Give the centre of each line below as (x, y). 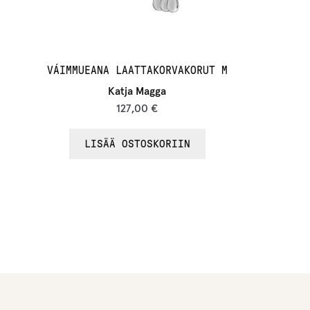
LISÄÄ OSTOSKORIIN (137, 144)
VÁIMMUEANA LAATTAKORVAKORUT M (137, 71)
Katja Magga (137, 91)
